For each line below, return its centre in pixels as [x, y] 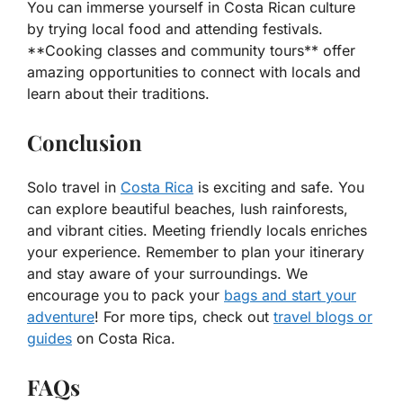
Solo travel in [74, 187]
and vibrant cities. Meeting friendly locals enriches [197, 230]
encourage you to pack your [125, 295]
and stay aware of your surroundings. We [167, 273]
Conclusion [85, 142]
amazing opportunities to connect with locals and [194, 72]
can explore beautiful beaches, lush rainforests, [188, 208]
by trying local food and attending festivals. [175, 28]
